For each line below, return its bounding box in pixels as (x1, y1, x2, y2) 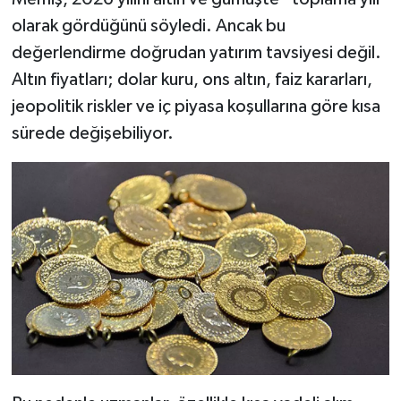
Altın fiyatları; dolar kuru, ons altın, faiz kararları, (11, 71, 372, 90)
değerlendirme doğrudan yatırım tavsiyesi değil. (11, 44, 381, 63)
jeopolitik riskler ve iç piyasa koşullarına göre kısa (11, 98, 380, 116)
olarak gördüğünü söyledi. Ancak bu (11, 17, 286, 36)
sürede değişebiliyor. (11, 124, 174, 143)
